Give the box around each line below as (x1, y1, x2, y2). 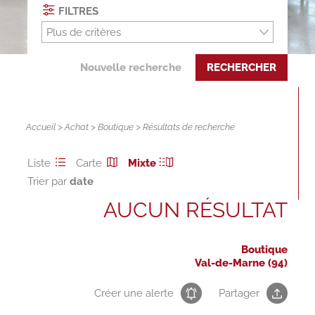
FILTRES (56, 4, 99, 18)
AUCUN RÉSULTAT (103, 198, 288, 223)
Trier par (27, 175, 70, 188)
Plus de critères (46, 26, 121, 39)
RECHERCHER (207, 61, 277, 75)
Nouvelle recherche (80, 61, 182, 75)
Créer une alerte (94, 287, 174, 300)
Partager (219, 287, 260, 300)
